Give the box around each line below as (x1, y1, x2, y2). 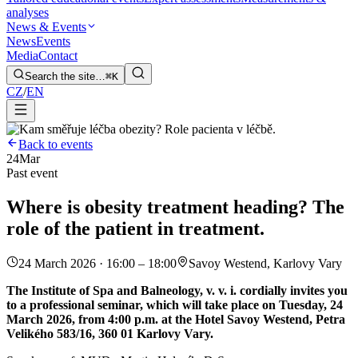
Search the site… (25, 70, 105, 83)
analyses (6, 6, 49, 20)
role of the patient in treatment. (6, 217, 265, 239)
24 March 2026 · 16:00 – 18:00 (18, 256, 177, 270)
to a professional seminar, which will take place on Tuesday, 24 (6, 297, 343, 312)
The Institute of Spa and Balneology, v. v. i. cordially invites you (6, 283, 348, 297)
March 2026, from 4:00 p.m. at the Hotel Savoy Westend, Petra (6, 312, 345, 326)
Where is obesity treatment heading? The (6, 196, 344, 217)
